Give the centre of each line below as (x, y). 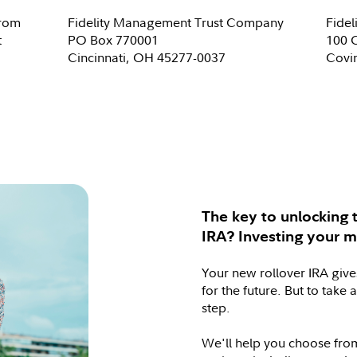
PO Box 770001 (114, 40)
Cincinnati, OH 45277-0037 (147, 57)
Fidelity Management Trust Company (176, 22)
